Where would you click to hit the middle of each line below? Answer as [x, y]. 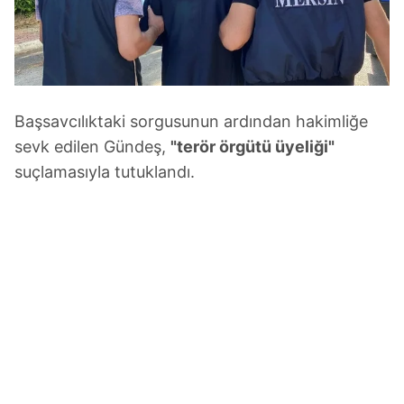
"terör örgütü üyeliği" [252, 147]
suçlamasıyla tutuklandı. [105, 172]
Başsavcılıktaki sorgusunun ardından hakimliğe [191, 122]
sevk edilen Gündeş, [92, 147]
